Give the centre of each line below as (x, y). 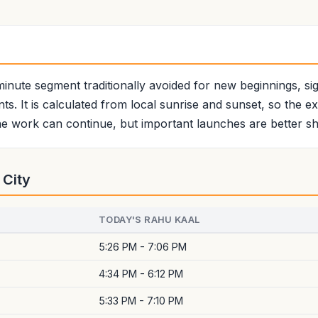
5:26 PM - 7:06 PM (143, 247)
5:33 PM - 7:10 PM (141, 301)
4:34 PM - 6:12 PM (141, 274)
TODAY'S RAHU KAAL (149, 219)
